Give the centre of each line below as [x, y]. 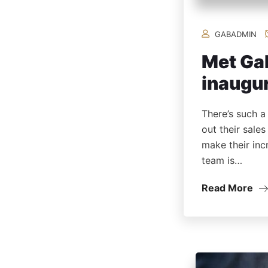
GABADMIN [236, 34]
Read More [229, 188]
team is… [222, 161]
